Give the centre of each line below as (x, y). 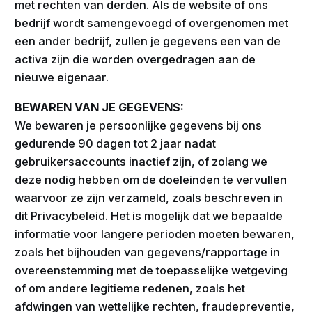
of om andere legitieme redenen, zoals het (130, 289)
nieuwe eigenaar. (62, 78)
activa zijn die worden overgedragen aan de (135, 60)
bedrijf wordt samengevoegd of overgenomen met (152, 23)
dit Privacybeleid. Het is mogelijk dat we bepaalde (149, 216)
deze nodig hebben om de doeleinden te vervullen (151, 180)
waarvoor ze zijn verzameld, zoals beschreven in (149, 198)
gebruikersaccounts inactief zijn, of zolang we (141, 162)
